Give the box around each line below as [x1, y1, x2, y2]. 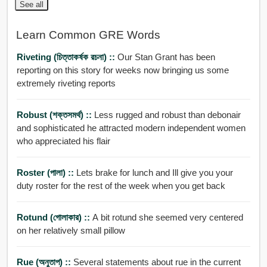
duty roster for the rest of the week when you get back [16, 181, 225, 191]
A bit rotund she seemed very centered [92, 212, 139, 223]
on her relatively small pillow [16, 225, 125, 236]
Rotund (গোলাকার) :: [16, 212, 92, 223]
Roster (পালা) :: [16, 167, 76, 178]
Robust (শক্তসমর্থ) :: [16, 110, 94, 120]
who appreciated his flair [16, 136, 110, 147]
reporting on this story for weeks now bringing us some [16, 65, 229, 76]
